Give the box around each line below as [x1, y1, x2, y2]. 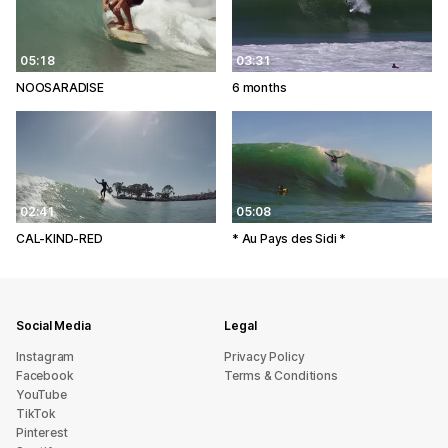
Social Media [16, 318, 91, 333]
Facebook [16, 368, 74, 383]
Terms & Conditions [224, 368, 338, 383]
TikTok [16, 406, 56, 421]
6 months [232, 79, 287, 95]
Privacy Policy [224, 349, 305, 364]
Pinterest [16, 425, 69, 440]
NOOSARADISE [16, 79, 104, 95]
